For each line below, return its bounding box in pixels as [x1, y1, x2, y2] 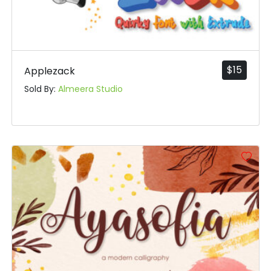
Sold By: [24, 83, 58, 96]
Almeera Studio [57, 83, 123, 96]
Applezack [24, 64, 75, 79]
